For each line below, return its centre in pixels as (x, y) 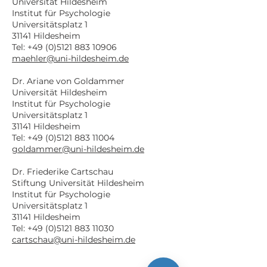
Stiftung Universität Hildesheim (78, 183)
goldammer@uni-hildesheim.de (78, 149)
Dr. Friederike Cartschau (63, 172)
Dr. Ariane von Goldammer (68, 81)
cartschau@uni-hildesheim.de (74, 240)
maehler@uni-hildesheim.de (70, 58)
